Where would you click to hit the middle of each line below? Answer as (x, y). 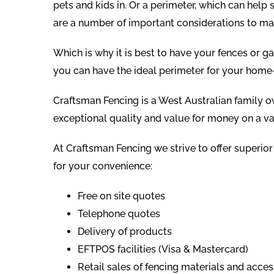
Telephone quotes (119, 214)
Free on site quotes (121, 196)
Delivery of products (125, 232)
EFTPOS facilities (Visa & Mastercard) (163, 250)
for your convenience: (103, 166)
